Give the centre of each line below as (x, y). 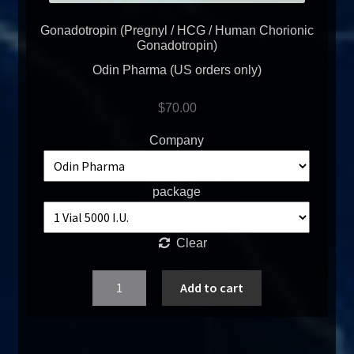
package (177, 191)
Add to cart (211, 288)
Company (177, 140)
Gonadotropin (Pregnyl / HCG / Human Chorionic (177, 31)
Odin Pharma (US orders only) (177, 70)
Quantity (116, 281)
